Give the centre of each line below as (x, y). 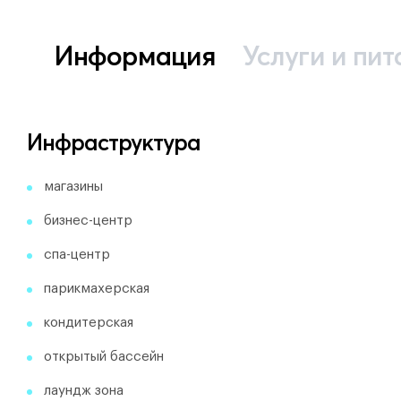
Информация (135, 55)
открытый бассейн (104, 356)
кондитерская (89, 322)
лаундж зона (84, 390)
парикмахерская (97, 288)
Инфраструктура (114, 142)
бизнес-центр (88, 220)
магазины (73, 186)
